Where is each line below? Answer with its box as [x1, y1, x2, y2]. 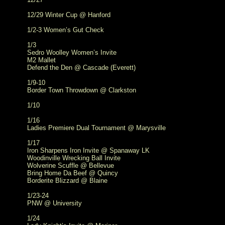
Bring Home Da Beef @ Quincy [27, 169, 118, 177]
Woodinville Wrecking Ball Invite [27, 154, 121, 162]
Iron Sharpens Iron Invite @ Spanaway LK [27, 147, 150, 154]
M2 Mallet [27, 56, 56, 64]
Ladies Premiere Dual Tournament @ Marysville [27, 124, 166, 132]
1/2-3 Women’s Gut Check [27, 26, 104, 34]
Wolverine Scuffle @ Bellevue [27, 162, 114, 169]
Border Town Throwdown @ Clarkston [27, 86, 136, 94]
